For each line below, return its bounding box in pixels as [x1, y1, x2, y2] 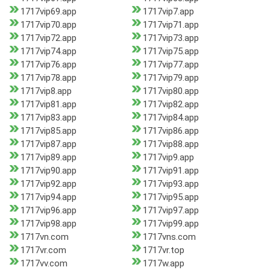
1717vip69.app [20, 6, 77, 17]
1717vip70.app [20, 19, 77, 31]
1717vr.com [20, 245, 66, 256]
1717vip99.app [142, 218, 199, 230]
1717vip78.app [20, 72, 77, 84]
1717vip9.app [142, 152, 194, 163]
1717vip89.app [20, 152, 77, 163]
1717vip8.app [20, 86, 72, 97]
